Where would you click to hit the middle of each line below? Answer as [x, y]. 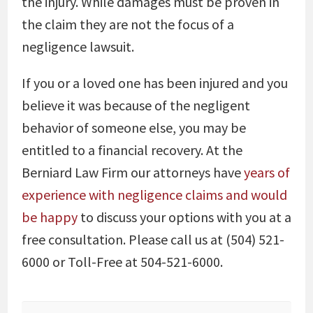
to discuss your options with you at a [184, 217]
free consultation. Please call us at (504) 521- [153, 239]
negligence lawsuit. [78, 46]
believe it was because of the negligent [136, 105]
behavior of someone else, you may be [133, 128]
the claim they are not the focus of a [128, 24]
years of [267, 172]
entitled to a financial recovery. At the [132, 150]
